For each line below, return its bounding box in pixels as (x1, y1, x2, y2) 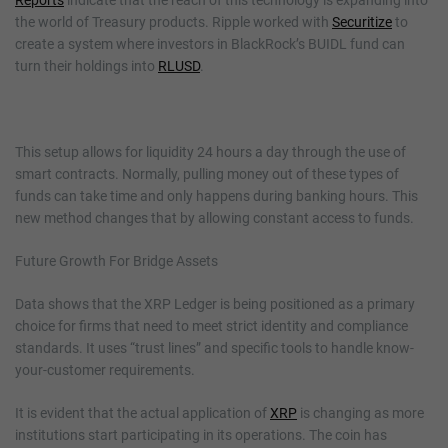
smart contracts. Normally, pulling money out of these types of (15, 165, 399, 182)
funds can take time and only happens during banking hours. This (15, 187, 418, 204)
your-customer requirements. (15, 361, 195, 378)
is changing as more (297, 404, 424, 421)
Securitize (332, 13, 392, 30)
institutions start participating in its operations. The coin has (15, 426, 387, 443)
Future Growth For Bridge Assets (15, 252, 218, 269)
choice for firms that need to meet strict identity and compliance (15, 317, 408, 334)
